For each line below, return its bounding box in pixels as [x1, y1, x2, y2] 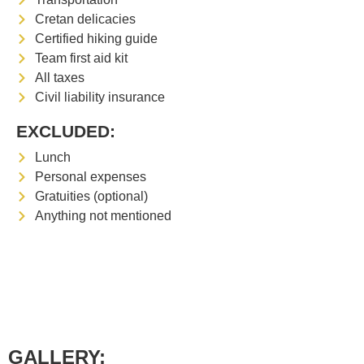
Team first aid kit [34, 51, 128, 66]
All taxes [34, 71, 84, 85]
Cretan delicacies [34, 12, 136, 27]
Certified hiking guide [34, 32, 158, 46]
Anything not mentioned [34, 209, 171, 223]
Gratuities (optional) [34, 189, 148, 204]
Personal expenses [34, 170, 146, 184]
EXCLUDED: [16, 122, 115, 141]
